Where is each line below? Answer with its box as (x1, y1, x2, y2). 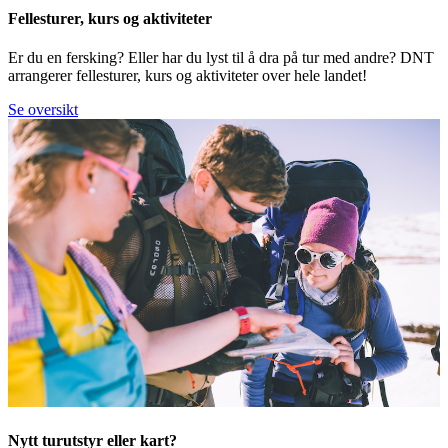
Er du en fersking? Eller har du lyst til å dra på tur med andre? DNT (8, 48, 434, 66)
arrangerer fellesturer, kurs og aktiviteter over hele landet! (8, 66, 367, 84)
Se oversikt (8, 100, 78, 118)
